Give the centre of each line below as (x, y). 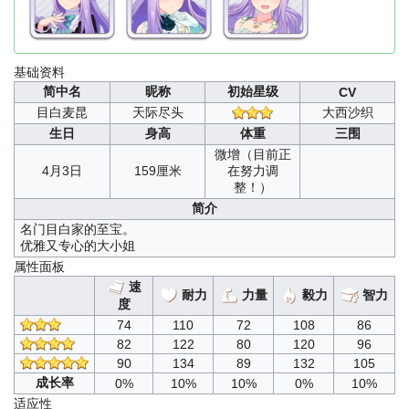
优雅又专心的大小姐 (77, 246)
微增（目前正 (252, 155)
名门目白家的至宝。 (77, 230)
